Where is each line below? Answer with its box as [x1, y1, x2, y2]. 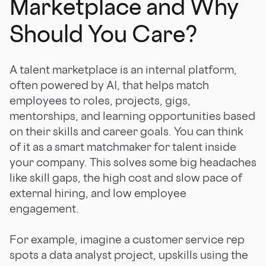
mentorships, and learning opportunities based [9, 108, 255, 123]
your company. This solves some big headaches [9, 154, 256, 169]
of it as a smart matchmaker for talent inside [9, 139, 236, 154]
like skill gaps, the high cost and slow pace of [9, 170, 242, 185]
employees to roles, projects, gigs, [9, 93, 191, 107]
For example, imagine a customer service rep [9, 232, 245, 246]
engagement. [9, 201, 79, 216]
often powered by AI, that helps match [9, 77, 209, 92]
